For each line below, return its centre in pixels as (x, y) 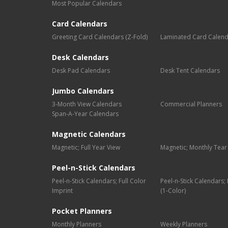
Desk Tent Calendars (190, 71)
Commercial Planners (191, 104)
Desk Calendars (80, 58)
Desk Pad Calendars (81, 71)
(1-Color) (173, 191)
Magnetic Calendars (89, 134)
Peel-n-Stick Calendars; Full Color (99, 181)
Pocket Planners (82, 211)
